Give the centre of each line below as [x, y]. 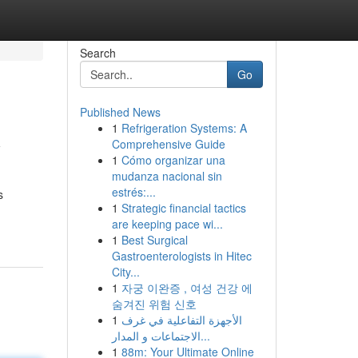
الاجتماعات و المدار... [205, 336]
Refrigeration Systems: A [184, 128]
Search [97, 53]
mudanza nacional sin [167, 176]
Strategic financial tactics [183, 208]
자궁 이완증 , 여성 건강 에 [187, 288]
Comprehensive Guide [168, 144]
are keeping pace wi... [167, 224]
